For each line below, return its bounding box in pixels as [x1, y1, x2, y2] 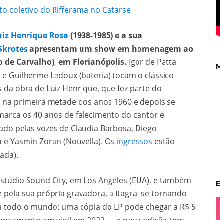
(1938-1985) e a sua [68, 30, 142, 41]
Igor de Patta [127, 56, 176, 67]
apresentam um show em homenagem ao [27, 43, 193, 54]
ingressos [116, 136, 152, 147]
